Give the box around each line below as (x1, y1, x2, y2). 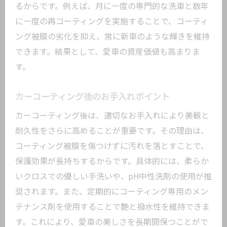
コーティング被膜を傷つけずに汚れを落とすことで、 (15, 141, 209, 151)
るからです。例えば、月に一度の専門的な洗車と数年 (15, 2, 209, 11)
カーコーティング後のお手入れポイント (15, 92, 170, 102)
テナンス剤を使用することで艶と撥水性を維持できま (15, 202, 210, 212)
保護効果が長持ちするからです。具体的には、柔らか (15, 157, 209, 166)
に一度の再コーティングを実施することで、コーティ (15, 17, 208, 26)
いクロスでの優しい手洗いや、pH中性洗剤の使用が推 (15, 172, 212, 181)
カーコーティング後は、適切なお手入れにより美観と (15, 111, 209, 121)
